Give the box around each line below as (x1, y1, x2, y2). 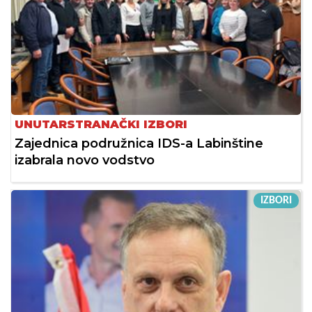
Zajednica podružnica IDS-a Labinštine (15, 135, 263, 151)
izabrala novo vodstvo (15, 152, 155, 168)
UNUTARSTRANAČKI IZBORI (15, 117, 187, 131)
